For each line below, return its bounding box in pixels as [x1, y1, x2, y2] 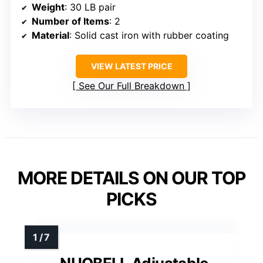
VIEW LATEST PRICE [90, 60, 173, 71]
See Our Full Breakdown [79, 79, 184, 92]
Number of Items [32, 15, 109, 27]
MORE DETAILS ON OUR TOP [18, 167, 245, 188]
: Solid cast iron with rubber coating [69, 29, 229, 41]
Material [32, 29, 69, 41]
